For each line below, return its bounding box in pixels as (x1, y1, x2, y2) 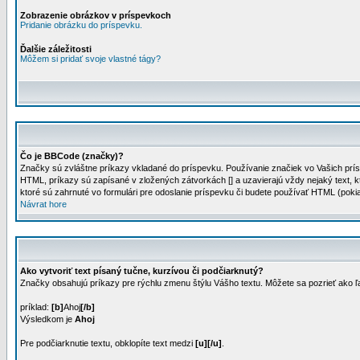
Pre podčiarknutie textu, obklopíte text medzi (20, 338, 195, 348)
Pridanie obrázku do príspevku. (20, 20, 142, 30)
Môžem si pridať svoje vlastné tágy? (20, 54, 161, 63)
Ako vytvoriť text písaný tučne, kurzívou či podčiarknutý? (20, 266, 264, 276)
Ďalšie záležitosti (20, 44, 92, 54)
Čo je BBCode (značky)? (20, 151, 124, 161)
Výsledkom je (20, 314, 75, 324)
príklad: (20, 302, 51, 312)
